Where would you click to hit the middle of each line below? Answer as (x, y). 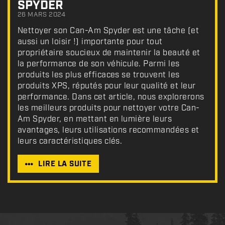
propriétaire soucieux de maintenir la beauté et (109, 53)
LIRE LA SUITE (65, 164)
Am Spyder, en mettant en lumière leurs (95, 119)
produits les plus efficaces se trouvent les (99, 75)
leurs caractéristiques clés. (70, 141)
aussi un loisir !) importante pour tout (90, 42)
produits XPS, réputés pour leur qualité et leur (107, 86)
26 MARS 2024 (42, 15)
